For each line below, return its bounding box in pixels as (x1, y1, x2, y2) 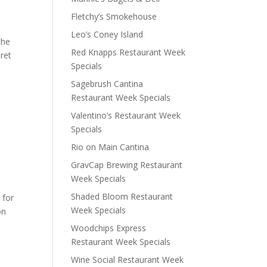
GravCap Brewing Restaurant (71, 159, 183, 170)
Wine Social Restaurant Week (71, 254, 184, 265)
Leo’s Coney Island (71, 29, 144, 40)
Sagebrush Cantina (71, 78, 144, 89)
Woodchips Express (71, 222, 147, 234)
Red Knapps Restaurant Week (71, 46, 186, 58)
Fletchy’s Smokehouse (71, 11, 157, 22)
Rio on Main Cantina (71, 141, 150, 153)
